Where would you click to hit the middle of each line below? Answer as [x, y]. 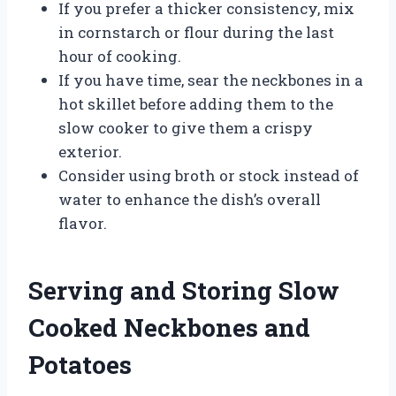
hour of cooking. [120, 56]
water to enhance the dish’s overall [190, 199]
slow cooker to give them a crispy [186, 127]
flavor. [83, 223]
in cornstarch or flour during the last [196, 32]
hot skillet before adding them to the [196, 103]
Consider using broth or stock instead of [209, 175]
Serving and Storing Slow [184, 290]
